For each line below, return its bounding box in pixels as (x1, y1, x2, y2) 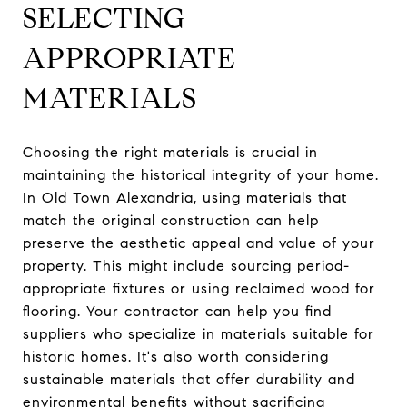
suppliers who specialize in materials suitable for (23, 324, 374, 342)
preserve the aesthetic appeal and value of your (23, 233, 375, 252)
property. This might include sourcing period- (23, 256, 350, 274)
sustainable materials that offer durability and (23, 370, 355, 388)
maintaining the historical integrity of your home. (23, 165, 379, 184)
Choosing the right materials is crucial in (23, 143, 318, 161)
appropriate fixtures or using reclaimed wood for (23, 279, 375, 297)
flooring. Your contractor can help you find (23, 302, 332, 320)
